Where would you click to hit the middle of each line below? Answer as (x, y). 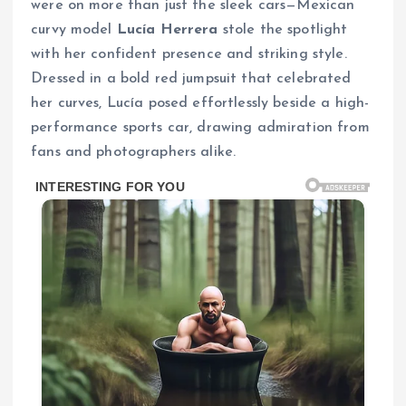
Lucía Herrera (167, 29)
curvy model (74, 29)
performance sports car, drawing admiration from (200, 127)
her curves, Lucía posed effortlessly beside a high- (200, 103)
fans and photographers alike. (134, 152)
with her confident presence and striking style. (189, 54)
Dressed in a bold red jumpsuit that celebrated (191, 78)
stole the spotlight (283, 29)
